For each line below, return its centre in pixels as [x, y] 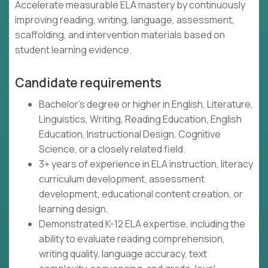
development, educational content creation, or [141, 194]
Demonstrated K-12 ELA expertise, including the [142, 224]
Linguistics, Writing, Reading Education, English [140, 119]
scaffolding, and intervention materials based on [120, 35]
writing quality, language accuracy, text [123, 254]
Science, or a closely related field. [112, 149]
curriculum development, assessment [122, 179]
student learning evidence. [73, 50]
